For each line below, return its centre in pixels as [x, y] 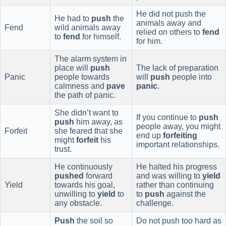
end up [150, 135]
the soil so [94, 220]
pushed [69, 176]
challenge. [155, 203]
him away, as [98, 122]
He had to [73, 18]
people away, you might [178, 126]
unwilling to [76, 194]
